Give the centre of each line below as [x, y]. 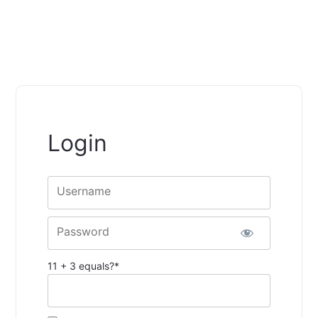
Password [83, 231]
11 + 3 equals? [81, 265]
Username [84, 191]
